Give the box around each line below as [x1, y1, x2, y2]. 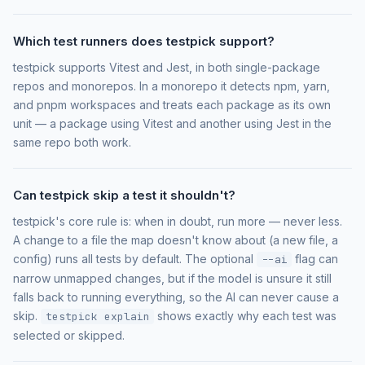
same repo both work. [13, 134, 131, 149]
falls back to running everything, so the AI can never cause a [13, 289, 339, 304]
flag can [292, 251, 339, 266]
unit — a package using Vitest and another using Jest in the [13, 116, 332, 130]
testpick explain [45, 309, 150, 323]
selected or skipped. [13, 328, 125, 342]
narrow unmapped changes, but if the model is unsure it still [13, 270, 332, 285]
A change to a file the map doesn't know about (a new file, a [13, 232, 338, 247]
